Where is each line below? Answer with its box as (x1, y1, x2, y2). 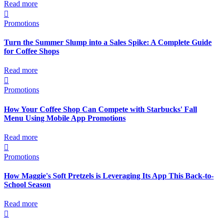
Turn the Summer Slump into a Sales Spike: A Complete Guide (4, 38, 212, 47)
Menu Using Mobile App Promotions (4, 113, 126, 122)
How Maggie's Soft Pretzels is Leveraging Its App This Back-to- (4, 172, 214, 180)
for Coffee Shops (4, 47, 59, 56)
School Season (4, 180, 51, 189)
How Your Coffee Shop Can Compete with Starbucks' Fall (4, 105, 197, 113)
